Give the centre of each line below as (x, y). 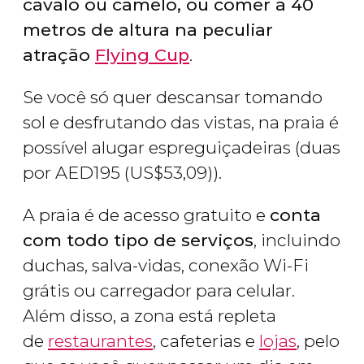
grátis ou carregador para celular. (159, 291)
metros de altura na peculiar (148, 30)
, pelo (318, 341)
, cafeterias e (206, 341)
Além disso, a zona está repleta (149, 316)
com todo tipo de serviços (138, 240)
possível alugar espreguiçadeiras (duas (182, 148)
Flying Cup (142, 55)
